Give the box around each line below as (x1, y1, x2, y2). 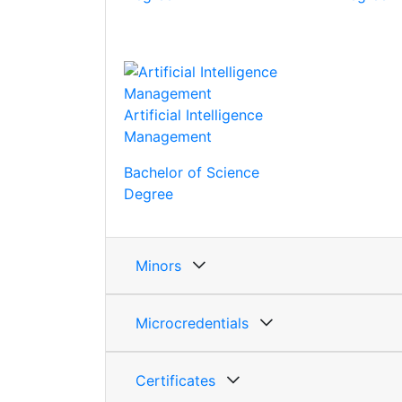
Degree (124, 185, 173, 204)
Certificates (135, 371, 215, 390)
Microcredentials (135, 314, 249, 333)
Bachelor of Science (124, 163, 259, 182)
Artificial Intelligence (124, 106, 263, 125)
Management (124, 127, 212, 146)
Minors (135, 257, 181, 275)
